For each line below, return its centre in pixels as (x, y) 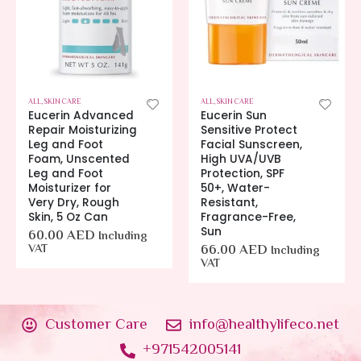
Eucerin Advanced (81, 115)
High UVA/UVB (241, 159)
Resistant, (229, 202)
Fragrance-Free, (248, 217)
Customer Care (96, 325)
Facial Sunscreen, (251, 144)
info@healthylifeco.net (264, 325)
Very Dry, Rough (74, 202)
